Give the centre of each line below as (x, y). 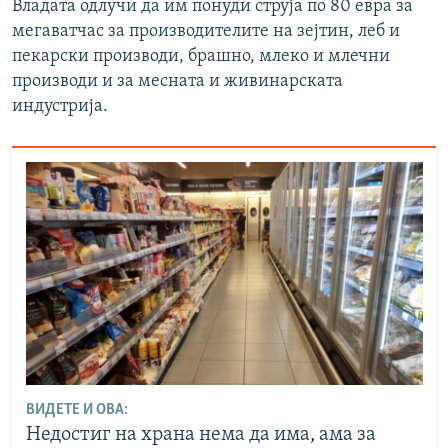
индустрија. (60, 107)
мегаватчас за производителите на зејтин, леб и (206, 32)
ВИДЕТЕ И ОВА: (76, 410)
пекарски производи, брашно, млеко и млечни (201, 57)
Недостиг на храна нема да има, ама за (200, 435)
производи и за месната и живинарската (177, 82)
